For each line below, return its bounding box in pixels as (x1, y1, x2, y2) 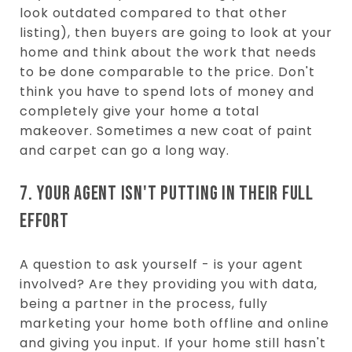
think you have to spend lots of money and (20, 82, 314, 101)
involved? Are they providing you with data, (20, 274, 317, 293)
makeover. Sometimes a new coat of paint (20, 121, 313, 140)
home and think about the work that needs (20, 42, 317, 61)
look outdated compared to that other (20, 3, 288, 22)
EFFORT (20, 208, 69, 233)
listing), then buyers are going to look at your (20, 23, 332, 42)
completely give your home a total (20, 101, 259, 120)
